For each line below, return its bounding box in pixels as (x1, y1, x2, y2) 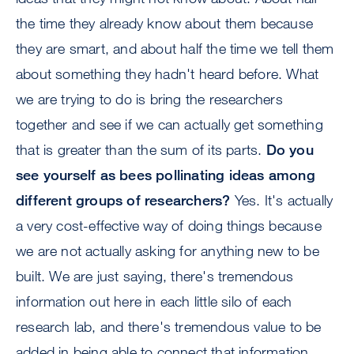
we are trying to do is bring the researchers (16, 90, 283, 108)
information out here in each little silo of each (16, 292, 292, 311)
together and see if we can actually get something (16, 115, 323, 134)
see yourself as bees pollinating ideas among (16, 166, 315, 184)
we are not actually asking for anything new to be (16, 242, 319, 260)
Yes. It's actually (230, 191, 333, 209)
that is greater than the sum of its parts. (16, 141, 266, 159)
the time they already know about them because (16, 14, 314, 32)
